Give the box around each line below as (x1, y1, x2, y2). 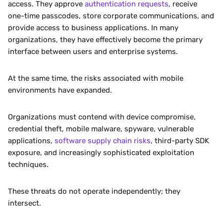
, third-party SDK (151, 136, 209, 145)
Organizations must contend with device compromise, (8, 112, 196, 121)
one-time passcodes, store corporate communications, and (8, 11, 214, 20)
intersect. (8, 199, 41, 208)
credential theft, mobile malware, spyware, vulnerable (8, 124, 194, 133)
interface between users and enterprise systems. (8, 47, 178, 56)
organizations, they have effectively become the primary (8, 35, 203, 44)
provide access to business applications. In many (8, 23, 178, 32)
